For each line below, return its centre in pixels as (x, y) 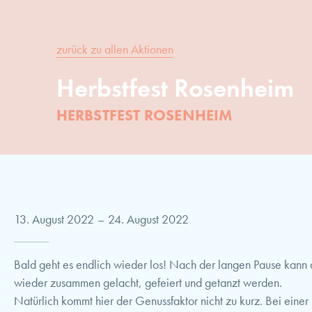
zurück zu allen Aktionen (115, 49)
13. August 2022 (54, 219)
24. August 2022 (148, 219)
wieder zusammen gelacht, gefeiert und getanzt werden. (148, 283)
